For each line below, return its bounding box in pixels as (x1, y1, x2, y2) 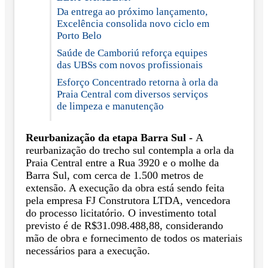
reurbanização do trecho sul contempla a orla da (26, 144, 234, 156)
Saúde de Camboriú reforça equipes (57, 47, 208, 59)
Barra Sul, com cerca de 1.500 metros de (26, 169, 203, 181)
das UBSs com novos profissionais (57, 59, 203, 71)
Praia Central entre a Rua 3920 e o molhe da (26, 156, 219, 169)
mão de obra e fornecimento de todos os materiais (26, 232, 242, 244)
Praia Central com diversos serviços (57, 88, 208, 100)
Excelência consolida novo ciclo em (57, 17, 209, 29)
